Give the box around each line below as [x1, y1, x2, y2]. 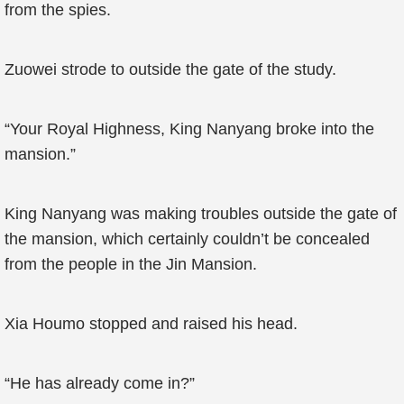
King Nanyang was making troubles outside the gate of [5, 205, 397, 223]
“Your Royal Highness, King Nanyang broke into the [5, 120, 374, 138]
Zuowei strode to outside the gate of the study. [5, 60, 336, 78]
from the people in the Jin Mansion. [5, 255, 257, 273]
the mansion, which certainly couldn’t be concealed [5, 230, 370, 248]
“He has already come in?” [5, 374, 195, 392]
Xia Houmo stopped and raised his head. [5, 315, 298, 333]
